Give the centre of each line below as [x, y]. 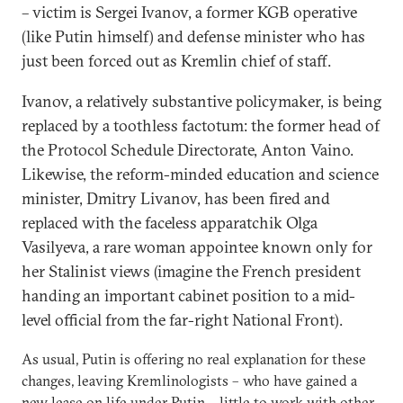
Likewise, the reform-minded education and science [200, 174]
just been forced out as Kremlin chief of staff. [176, 61]
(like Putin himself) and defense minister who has [193, 36]
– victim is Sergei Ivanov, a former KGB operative [189, 12]
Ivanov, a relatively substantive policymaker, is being [201, 101]
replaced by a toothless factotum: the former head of [201, 125]
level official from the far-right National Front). [182, 320]
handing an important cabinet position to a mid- [188, 296]
